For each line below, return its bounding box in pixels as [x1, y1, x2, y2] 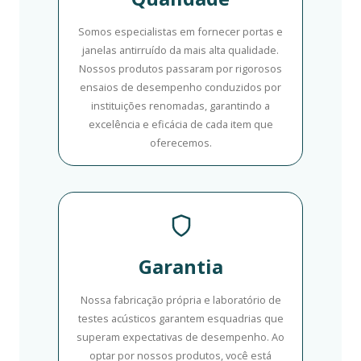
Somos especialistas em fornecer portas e [78, 24, 283, 39]
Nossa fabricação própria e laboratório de [80, 293, 281, 308]
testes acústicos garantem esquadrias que [77, 311, 284, 326]
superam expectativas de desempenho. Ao [77, 330, 284, 345]
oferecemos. [149, 135, 212, 151]
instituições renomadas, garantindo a [91, 98, 270, 114]
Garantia [138, 253, 223, 280]
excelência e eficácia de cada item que [88, 117, 273, 132]
